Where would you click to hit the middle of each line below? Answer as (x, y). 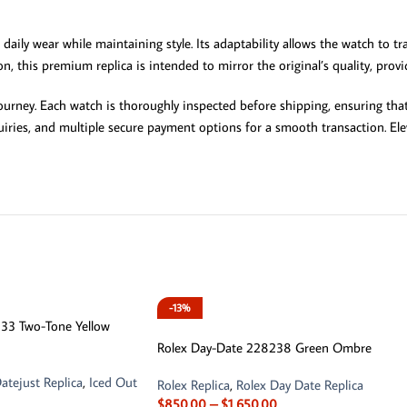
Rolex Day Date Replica (300, 384)
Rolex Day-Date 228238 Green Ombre (264, 347)
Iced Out (113, 382)
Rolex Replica (194, 384)
